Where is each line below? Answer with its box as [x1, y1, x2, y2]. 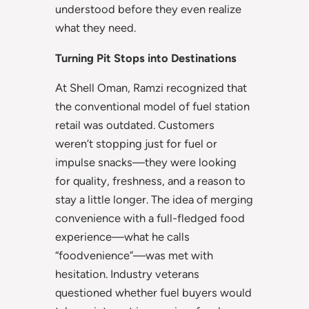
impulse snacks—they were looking [55, 155, 237, 170]
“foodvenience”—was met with [55, 248, 213, 263]
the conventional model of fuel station [55, 99, 250, 114]
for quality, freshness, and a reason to [55, 174, 246, 188]
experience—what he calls [55, 230, 190, 244]
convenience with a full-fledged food [55, 211, 245, 226]
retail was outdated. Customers [55, 118, 215, 132]
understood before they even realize [55, 2, 241, 17]
